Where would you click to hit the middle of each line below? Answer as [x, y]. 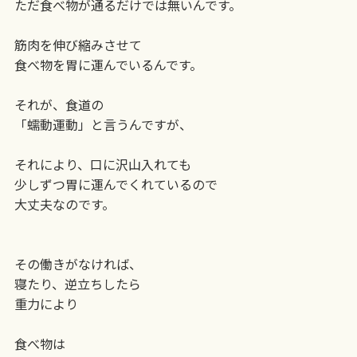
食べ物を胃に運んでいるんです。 [108, 64]
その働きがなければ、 [78, 263]
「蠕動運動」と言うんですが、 [103, 124]
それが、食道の [59, 104]
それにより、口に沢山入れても [102, 164]
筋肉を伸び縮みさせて [78, 44]
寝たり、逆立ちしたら [77, 283]
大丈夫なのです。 [64, 204]
